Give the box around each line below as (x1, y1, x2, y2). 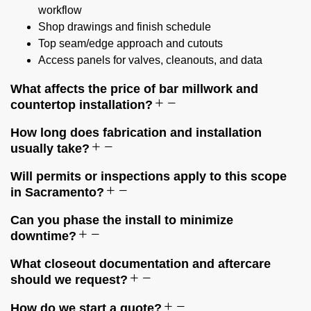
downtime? (10, 228, 76, 243)
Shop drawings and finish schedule (38, 20, 211, 33)
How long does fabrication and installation (10, 125, 262, 140)
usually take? (10, 141, 90, 155)
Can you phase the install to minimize (10, 212, 233, 227)
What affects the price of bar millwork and (10, 81, 258, 96)
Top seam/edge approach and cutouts (38, 37, 223, 49)
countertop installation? (10, 97, 153, 112)
